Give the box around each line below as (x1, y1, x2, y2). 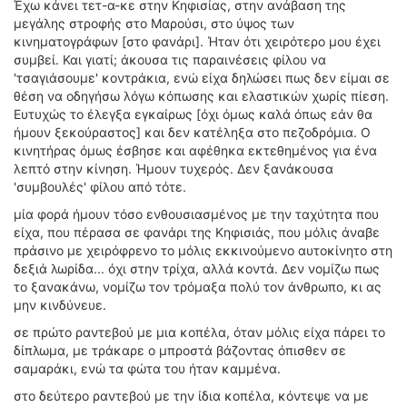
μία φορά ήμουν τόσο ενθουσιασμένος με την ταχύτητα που (14, 206, 379, 222)
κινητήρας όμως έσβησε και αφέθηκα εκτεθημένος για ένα (14, 143, 377, 158)
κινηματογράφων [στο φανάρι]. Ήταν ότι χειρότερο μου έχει (14, 34, 381, 49)
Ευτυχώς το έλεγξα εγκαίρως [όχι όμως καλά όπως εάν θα (14, 106, 372, 122)
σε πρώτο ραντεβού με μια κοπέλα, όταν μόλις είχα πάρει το (14, 324, 385, 340)
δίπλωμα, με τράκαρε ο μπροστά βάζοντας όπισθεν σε (14, 342, 346, 358)
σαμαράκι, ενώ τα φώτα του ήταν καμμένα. (14, 361, 281, 376)
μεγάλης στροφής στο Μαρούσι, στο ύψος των (14, 15, 294, 31)
